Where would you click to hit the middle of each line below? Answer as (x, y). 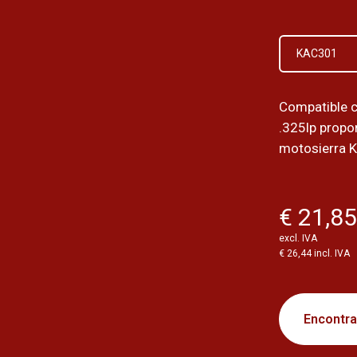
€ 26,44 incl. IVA (315, 254)
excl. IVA (298, 239)
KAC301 (317, 54)
